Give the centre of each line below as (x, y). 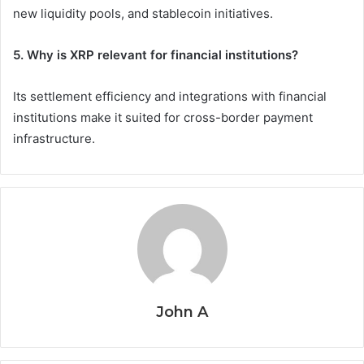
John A (182, 312)
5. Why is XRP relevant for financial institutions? (156, 55)
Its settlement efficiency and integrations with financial (170, 97)
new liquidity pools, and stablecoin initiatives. (143, 14)
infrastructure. (54, 139)
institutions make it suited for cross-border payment (163, 118)
